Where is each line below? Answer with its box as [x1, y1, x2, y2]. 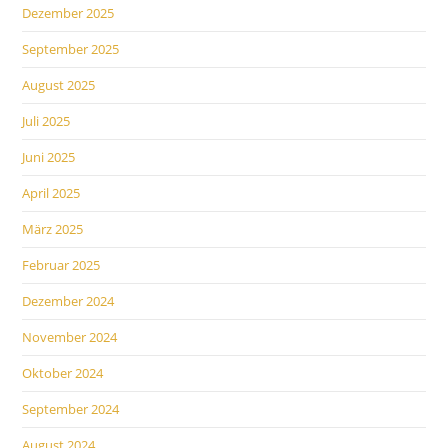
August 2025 [22, 75, 96, 94]
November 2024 [22, 327, 118, 346]
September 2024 [22, 399, 120, 418]
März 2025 [22, 219, 84, 238]
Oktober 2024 [22, 363, 104, 382]
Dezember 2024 [22, 291, 115, 310]
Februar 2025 [22, 255, 101, 274]
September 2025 [22, 39, 120, 58]
